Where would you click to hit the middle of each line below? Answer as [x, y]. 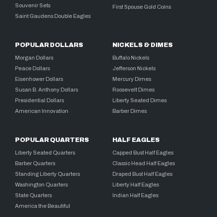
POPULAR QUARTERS [52, 140]
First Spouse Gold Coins [142, 7]
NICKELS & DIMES [143, 45]
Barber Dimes [130, 111]
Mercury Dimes [132, 79]
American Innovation [42, 111]
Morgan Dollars [34, 58]
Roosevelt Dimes [134, 90]
